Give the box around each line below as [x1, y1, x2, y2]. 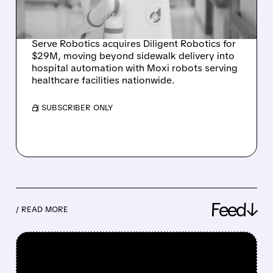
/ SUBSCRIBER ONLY [35, 102, 113, 113]
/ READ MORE [15, 204, 68, 215]
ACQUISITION [31, 9, 139, 34]
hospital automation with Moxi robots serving [31, 61, 238, 74]
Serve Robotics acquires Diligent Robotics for [31, 37, 236, 50]
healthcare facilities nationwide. [31, 73, 175, 87]
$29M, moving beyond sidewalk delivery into [31, 49, 235, 62]
